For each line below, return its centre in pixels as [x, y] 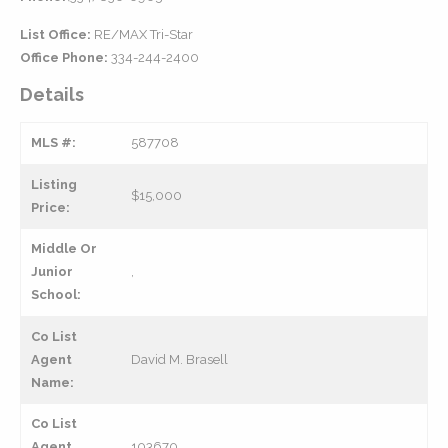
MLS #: [53, 142]
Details [52, 94]
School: [56, 294]
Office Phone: [64, 57]
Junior [52, 271]
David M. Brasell [179, 359]
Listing [54, 184]
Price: [50, 207]
